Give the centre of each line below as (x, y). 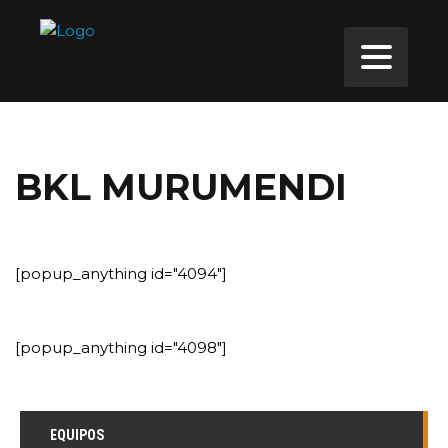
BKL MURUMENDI (181, 187)
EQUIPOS (77, 435)
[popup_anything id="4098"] (121, 347)
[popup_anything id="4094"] (121, 273)
